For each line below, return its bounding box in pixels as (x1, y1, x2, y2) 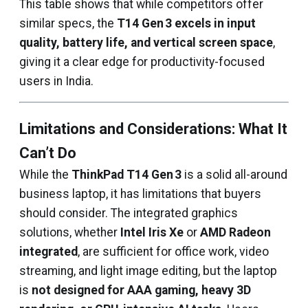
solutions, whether (19, 225, 120, 239)
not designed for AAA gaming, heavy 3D (32, 283, 251, 297)
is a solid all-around (181, 168, 287, 181)
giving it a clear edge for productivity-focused (19, 55, 265, 69)
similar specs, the (19, 16, 117, 30)
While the (19, 168, 71, 181)
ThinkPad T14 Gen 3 (71, 168, 181, 181)
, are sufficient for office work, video (78, 245, 269, 258)
